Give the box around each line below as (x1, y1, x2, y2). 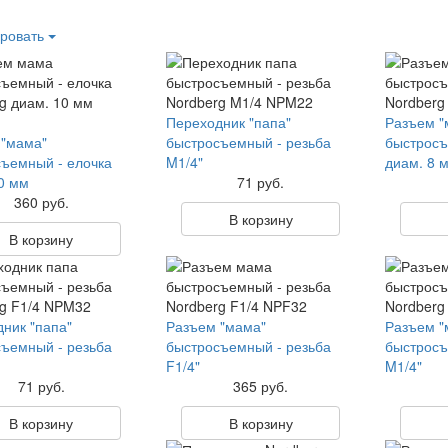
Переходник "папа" (165, 112, 291, 132)
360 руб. (13, 192, 69, 212)
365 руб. (233, 376, 289, 396)
